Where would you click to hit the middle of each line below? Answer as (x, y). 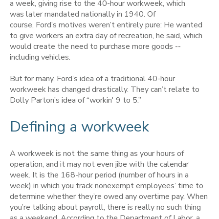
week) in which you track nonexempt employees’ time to (107, 186)
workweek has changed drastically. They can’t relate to (105, 90)
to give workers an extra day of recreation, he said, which (106, 35)
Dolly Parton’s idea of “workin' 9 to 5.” (77, 100)
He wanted (183, 25)
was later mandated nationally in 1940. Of (83, 14)
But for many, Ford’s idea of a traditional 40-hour (92, 79)
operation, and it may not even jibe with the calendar (99, 164)
